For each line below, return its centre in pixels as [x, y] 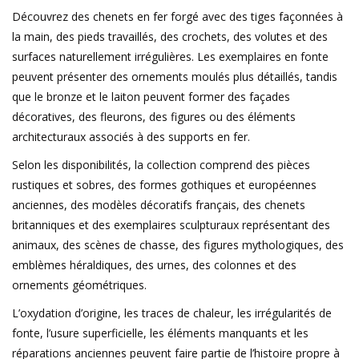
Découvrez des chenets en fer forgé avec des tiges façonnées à [177, 16]
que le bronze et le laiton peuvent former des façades [151, 96]
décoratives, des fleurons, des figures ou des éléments [154, 116]
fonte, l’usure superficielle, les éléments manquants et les [160, 333]
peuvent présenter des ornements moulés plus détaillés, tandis [175, 76]
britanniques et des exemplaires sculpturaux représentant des [171, 224]
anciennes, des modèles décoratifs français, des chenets [159, 204]
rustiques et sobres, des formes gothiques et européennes [164, 184]
